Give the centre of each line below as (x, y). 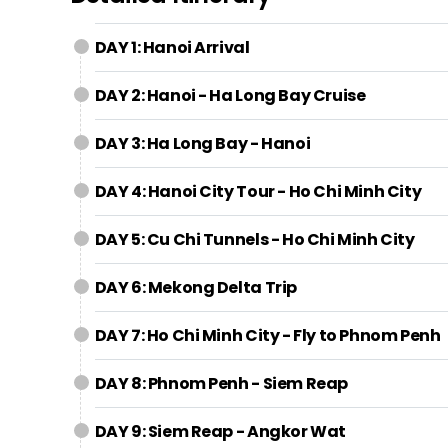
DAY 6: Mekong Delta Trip (195, 287)
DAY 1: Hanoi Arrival (172, 47)
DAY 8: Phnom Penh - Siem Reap (221, 383)
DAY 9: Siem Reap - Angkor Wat (220, 431)
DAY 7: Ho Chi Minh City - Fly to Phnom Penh (267, 335)
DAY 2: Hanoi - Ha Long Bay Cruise (230, 95)
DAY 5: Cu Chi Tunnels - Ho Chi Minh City (254, 239)
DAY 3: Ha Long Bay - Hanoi (202, 143)
